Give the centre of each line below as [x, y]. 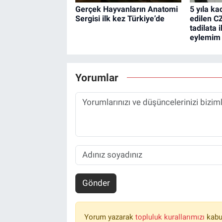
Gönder [96, 183]
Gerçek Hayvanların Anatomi [126, 9]
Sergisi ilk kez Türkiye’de [120, 18]
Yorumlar [97, 78]
